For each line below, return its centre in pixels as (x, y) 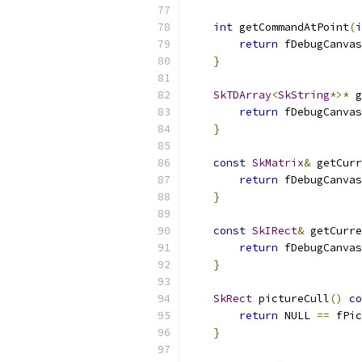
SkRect (233, 299)
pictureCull (291, 299)
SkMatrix (278, 163)
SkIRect (275, 231)
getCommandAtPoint (291, 27)
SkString (304, 95)
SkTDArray (242, 95)
